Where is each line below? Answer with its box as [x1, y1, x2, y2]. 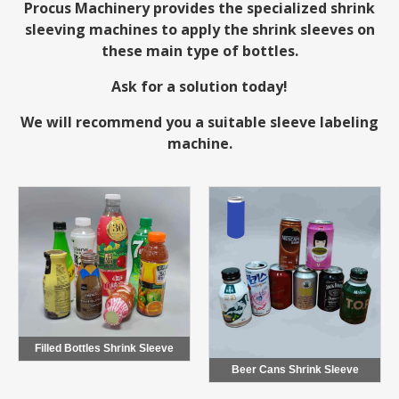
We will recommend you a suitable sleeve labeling [20, 112, 379, 133]
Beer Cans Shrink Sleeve [231, 363, 359, 377]
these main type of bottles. [101, 41, 298, 61]
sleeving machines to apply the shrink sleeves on [24, 20, 375, 40]
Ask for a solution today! [111, 77, 288, 97]
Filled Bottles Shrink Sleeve [35, 341, 174, 354]
